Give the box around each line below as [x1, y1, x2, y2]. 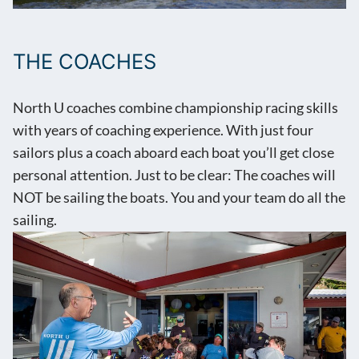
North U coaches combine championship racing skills [13, 99, 338, 117]
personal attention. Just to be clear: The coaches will [13, 167, 336, 184]
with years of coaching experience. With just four [13, 122, 313, 139]
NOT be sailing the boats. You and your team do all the [13, 189, 345, 207]
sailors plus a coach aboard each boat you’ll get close [13, 144, 334, 162]
